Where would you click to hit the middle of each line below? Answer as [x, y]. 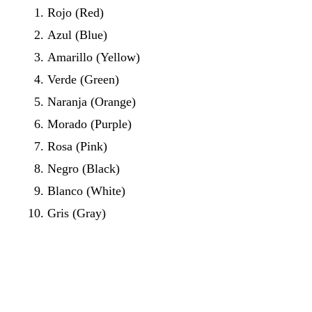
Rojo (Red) [76, 13]
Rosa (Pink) [77, 147]
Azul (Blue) [77, 35]
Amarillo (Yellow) [94, 57]
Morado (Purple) [89, 124]
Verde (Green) [83, 80]
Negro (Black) [84, 169]
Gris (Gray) [77, 213]
